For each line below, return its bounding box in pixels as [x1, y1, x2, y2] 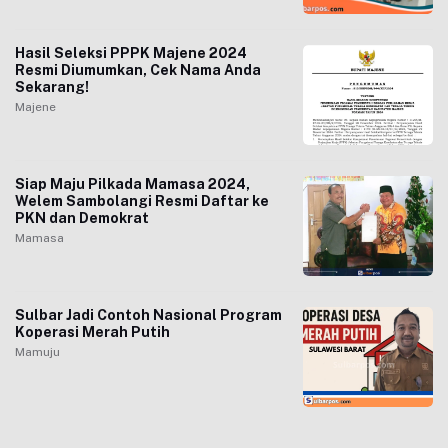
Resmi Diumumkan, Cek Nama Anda [15, 62, 261, 78]
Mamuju [15, 345, 60, 359]
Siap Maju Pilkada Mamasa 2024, [15, 176, 250, 192]
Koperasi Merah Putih [15, 324, 170, 340]
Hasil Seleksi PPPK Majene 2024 [15, 45, 247, 61]
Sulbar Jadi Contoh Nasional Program [15, 307, 282, 323]
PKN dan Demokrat [15, 210, 149, 226]
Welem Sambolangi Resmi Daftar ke [15, 193, 269, 209]
